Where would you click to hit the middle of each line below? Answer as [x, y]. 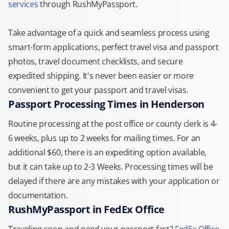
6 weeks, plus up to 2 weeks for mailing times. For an [105, 138]
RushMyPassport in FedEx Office [86, 209]
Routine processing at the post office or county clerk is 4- [113, 124]
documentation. [38, 195]
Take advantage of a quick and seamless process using [109, 33]
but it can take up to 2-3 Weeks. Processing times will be [111, 167]
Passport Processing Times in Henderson [106, 104]
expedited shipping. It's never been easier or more [101, 76]
